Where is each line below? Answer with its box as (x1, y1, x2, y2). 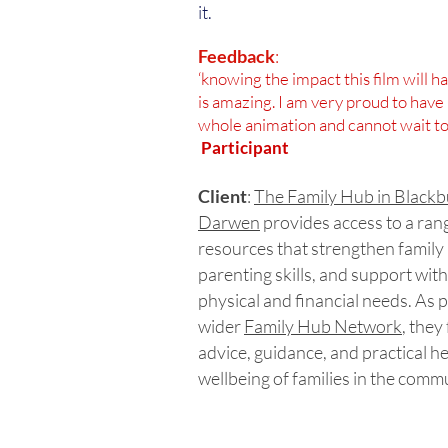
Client (198, 185, 247, 207)
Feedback (198, 45, 275, 67)
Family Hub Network (244, 315, 402, 337)
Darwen (198, 211, 260, 233)
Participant (201, 137, 289, 158)
